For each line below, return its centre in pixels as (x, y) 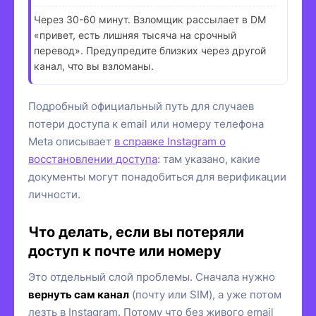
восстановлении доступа (93, 159)
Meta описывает (71, 141)
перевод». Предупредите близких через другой (150, 50)
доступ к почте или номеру (125, 251)
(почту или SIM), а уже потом (205, 294)
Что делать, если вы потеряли (136, 232)
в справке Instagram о (170, 141)
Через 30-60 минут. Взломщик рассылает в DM (150, 19)
